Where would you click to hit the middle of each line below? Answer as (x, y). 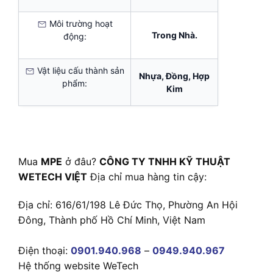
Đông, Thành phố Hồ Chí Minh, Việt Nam (112, 220)
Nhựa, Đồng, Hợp (174, 76)
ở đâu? (81, 161)
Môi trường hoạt (80, 23)
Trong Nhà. (174, 35)
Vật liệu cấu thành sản (80, 70)
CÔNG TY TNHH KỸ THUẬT (165, 161)
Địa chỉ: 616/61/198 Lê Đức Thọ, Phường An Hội (128, 204)
